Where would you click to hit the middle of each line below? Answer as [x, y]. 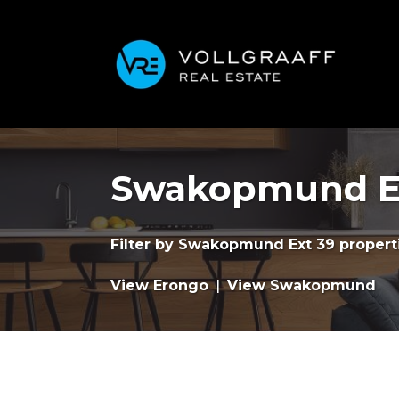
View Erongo [159, 285]
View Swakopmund [301, 285]
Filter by [144, 244]
